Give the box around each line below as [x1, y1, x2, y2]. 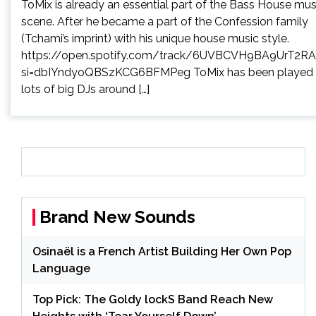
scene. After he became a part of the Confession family [21, 14, 308, 28]
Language [32, 261, 90, 275]
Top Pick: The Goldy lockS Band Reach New [32, 292, 273, 306]
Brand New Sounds [39, 206, 195, 227]
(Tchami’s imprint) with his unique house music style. [21, 31, 289, 45]
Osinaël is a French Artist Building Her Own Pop [32, 244, 291, 258]
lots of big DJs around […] [21, 82, 150, 96]
